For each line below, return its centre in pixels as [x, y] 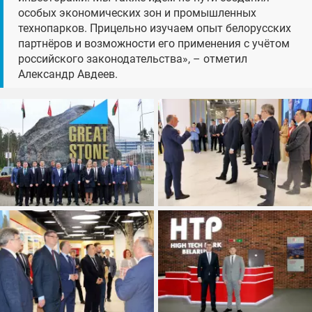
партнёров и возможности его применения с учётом [154, 43]
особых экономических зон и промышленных [137, 13]
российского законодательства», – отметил [132, 58]
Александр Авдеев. [68, 74]
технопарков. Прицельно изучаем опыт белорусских [154, 28]
